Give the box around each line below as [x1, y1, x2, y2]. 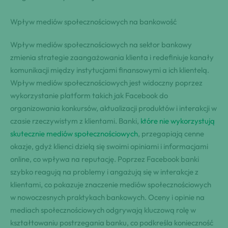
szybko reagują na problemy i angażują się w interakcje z [10, 167, 198, 177]
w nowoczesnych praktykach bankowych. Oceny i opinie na [10, 192, 205, 203]
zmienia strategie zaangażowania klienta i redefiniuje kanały [10, 52, 214, 63]
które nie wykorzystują [140, 116, 215, 126]
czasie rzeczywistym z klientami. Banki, [10, 116, 140, 126]
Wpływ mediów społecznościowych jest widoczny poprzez [10, 78, 203, 88]
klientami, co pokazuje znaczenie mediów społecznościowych [10, 180, 211, 190]
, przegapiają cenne [138, 129, 204, 139]
